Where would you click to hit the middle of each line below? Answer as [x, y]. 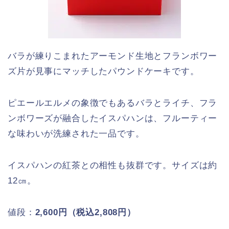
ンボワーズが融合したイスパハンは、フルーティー [113, 119]
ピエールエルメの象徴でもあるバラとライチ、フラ [113, 103]
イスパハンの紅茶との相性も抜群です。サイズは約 [113, 166]
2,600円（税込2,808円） [85, 213]
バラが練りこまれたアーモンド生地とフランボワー [113, 56]
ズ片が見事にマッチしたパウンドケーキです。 [104, 72]
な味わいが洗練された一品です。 [76, 134]
